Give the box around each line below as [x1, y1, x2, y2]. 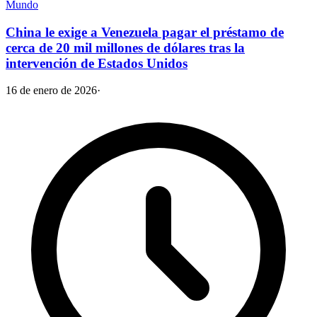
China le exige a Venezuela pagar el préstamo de [6, 24, 284, 40]
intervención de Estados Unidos [6, 55, 188, 71]
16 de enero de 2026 [6, 84, 97, 97]
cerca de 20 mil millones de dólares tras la [6, 40, 245, 55]
